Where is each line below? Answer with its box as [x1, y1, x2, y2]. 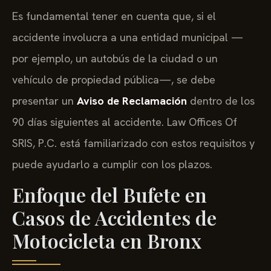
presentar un [12, 93, 77, 108]
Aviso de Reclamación [77, 93, 187, 108]
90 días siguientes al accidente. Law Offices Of [12, 114, 237, 129]
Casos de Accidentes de [12, 204, 217, 231]
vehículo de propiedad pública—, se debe [12, 72, 215, 87]
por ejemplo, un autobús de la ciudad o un [12, 51, 218, 65]
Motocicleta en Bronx [12, 227, 201, 254]
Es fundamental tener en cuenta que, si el [12, 8, 216, 23]
